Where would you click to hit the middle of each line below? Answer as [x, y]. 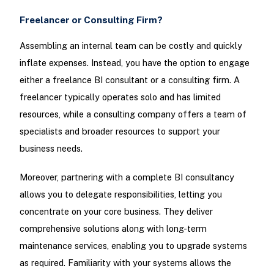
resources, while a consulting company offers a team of [133, 114]
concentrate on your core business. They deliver [116, 211]
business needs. [51, 148]
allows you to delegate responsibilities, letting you [120, 194]
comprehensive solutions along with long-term [113, 228]
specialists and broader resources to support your [120, 131]
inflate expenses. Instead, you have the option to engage [134, 62]
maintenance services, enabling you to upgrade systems [133, 245]
